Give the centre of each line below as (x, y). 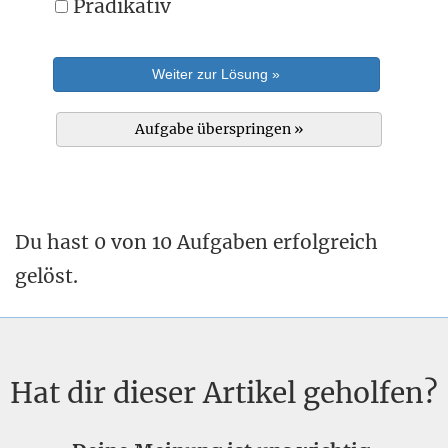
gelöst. (46, 276)
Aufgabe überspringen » (218, 129)
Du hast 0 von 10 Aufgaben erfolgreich (196, 242)
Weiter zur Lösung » (216, 74)
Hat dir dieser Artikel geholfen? (224, 393)
